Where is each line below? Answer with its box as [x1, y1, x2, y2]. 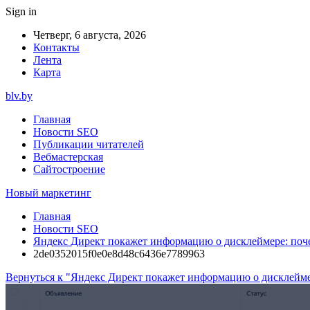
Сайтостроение [33, 163, 105, 175]
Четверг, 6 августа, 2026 [33, 29, 146, 41]
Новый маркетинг [6, 187, 91, 199]
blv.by [6, 90, 33, 102]
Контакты [33, 42, 80, 53]
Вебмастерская [33, 151, 103, 163]
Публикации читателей [33, 138, 144, 150]
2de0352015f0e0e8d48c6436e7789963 [33, 248, 205, 259]
